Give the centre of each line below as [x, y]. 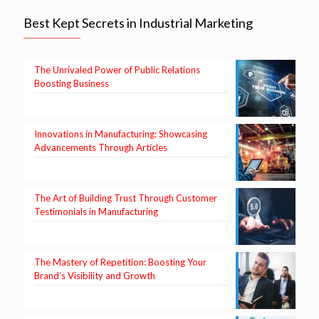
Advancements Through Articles [101, 148]
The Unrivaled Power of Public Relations [117, 70]
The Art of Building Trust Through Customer [126, 198]
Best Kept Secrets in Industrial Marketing [138, 23]
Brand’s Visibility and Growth [95, 276]
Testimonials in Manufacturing [96, 212]
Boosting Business [72, 84]
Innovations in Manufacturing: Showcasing [121, 134]
